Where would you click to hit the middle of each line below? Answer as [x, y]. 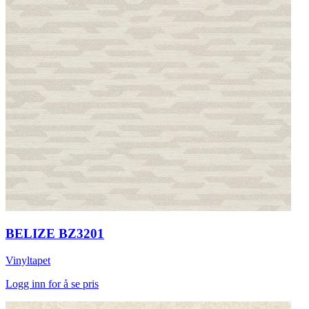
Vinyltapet [28, 260]
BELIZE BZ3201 [55, 234]
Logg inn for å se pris [52, 284]
